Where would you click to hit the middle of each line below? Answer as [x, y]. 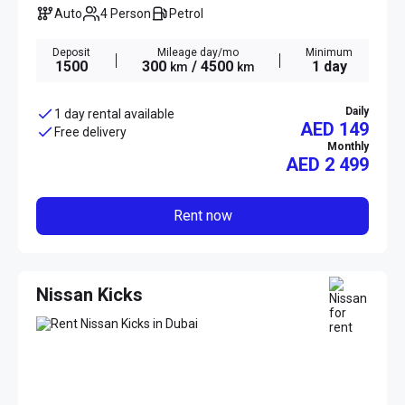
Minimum [329, 53]
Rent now [202, 216]
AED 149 [334, 130]
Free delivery [90, 132]
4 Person [129, 14]
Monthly [348, 147]
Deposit [71, 53]
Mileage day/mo [198, 53]
